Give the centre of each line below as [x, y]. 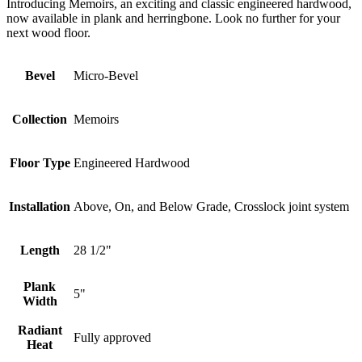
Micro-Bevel [106, 76]
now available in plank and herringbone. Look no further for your [173, 19]
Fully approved [112, 338]
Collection [40, 120]
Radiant [40, 330]
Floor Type [40, 163]
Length [40, 250]
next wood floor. [48, 33]
